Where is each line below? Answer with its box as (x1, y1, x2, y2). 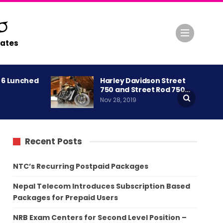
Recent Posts (25, 135, 83, 148)
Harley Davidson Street (100, 76, 186, 86)
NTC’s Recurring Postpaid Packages (13, 161, 149, 171)
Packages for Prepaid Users (13, 192, 118, 203)
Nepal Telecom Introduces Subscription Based (13, 181, 191, 191)
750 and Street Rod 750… (100, 85, 191, 95)
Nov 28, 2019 (100, 96, 136, 105)
